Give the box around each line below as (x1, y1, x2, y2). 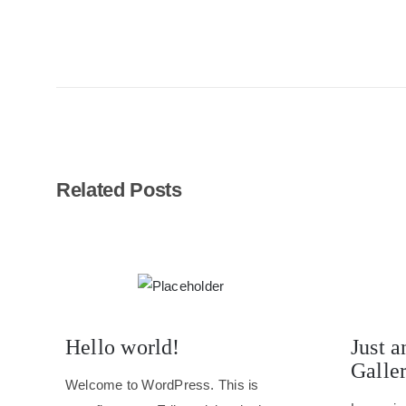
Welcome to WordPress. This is (64, 376, 259, 392)
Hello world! (64, 334, 180, 359)
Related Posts (55, 178, 182, 201)
